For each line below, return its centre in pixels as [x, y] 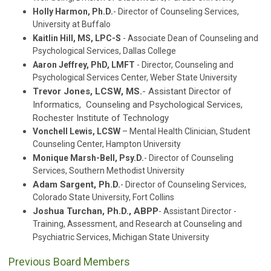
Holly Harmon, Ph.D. [73, 12]
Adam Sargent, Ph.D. [77, 185]
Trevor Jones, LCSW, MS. [87, 92]
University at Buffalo [72, 25]
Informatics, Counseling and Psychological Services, [138, 105]
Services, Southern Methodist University [109, 171]
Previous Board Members [69, 262]
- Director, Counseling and [184, 65]
